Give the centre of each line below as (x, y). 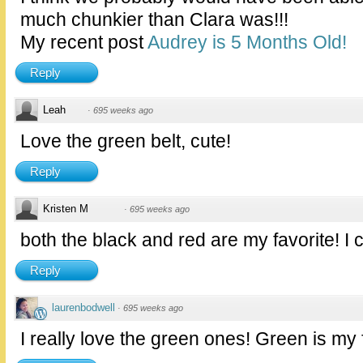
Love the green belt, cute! (126, 141)
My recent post (84, 43)
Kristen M (66, 209)
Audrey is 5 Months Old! (247, 43)
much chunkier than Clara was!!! (154, 20)
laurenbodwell (83, 308)
